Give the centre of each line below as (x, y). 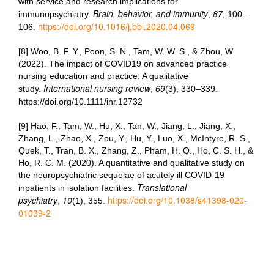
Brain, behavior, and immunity (150, 13)
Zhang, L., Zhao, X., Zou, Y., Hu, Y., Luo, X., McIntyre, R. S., (134, 138)
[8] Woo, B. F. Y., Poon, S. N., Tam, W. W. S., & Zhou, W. (127, 51)
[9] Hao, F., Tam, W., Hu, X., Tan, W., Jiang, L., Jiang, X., (127, 126)
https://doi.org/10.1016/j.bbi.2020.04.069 (117, 26)
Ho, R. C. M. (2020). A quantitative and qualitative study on (131, 163)
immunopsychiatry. (56, 14)
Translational (162, 187)
